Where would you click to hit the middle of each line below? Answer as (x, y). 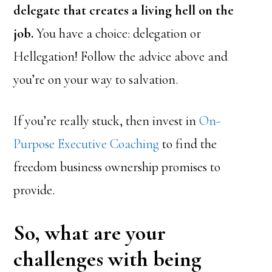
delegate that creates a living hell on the (124, 10)
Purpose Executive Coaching (87, 144)
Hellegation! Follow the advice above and (121, 56)
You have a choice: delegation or (117, 33)
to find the (188, 144)
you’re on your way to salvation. (96, 80)
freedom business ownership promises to (117, 167)
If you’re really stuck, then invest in (107, 121)
